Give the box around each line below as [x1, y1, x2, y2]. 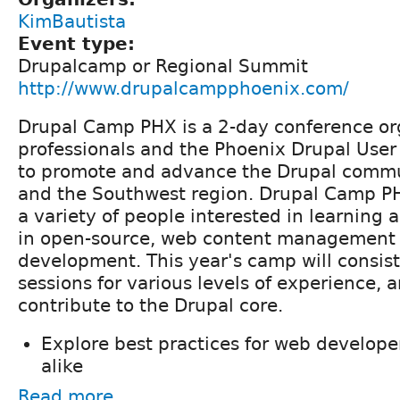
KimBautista [18, 10, 126, 32]
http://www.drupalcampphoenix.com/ [18, 77, 349, 99]
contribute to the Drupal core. [18, 294, 283, 316]
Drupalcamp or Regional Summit [18, 54, 308, 77]
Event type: [18, 32, 141, 54]
